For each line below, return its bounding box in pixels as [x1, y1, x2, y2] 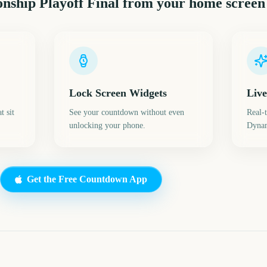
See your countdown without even [69, 108, 184, 117]
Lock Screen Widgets [69, 87, 167, 99]
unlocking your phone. [69, 121, 145, 130]
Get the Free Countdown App [27, 174, 147, 184]
